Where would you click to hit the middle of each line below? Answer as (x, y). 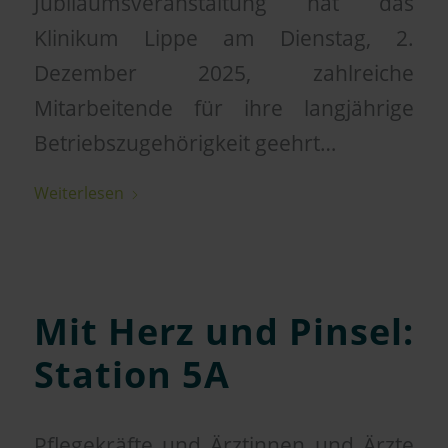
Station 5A (131, 374)
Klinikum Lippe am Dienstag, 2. (224, 38)
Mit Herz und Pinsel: (223, 331)
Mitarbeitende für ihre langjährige (224, 108)
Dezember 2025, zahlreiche (224, 73)
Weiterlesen (78, 193)
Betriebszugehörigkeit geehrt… (184, 143)
